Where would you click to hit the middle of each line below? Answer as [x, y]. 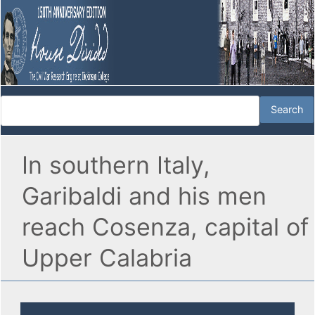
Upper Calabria [107, 258]
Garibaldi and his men [144, 196]
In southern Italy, [116, 165]
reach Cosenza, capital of [165, 227]
